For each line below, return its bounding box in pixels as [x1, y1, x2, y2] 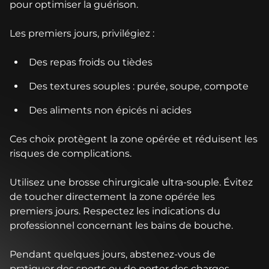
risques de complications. [10, 148, 131, 160]
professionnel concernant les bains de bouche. [10, 220, 233, 232]
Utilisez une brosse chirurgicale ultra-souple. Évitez [10, 177, 253, 189]
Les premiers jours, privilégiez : [10, 28, 154, 40]
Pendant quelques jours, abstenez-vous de [10, 249, 216, 261]
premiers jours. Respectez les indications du [10, 205, 220, 217]
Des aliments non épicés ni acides [29, 104, 192, 116]
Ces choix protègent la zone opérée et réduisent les [10, 133, 258, 145]
